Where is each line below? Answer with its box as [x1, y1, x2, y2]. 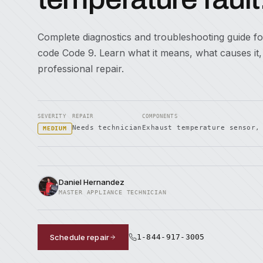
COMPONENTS [141, 113, 178, 119]
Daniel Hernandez [59, 177, 124, 187]
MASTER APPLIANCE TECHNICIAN [59, 188, 167, 195]
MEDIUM [43, 125, 67, 131]
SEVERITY [38, 113, 66, 119]
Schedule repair [50, 232, 109, 242]
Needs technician [72, 124, 142, 131]
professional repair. [38, 63, 124, 75]
